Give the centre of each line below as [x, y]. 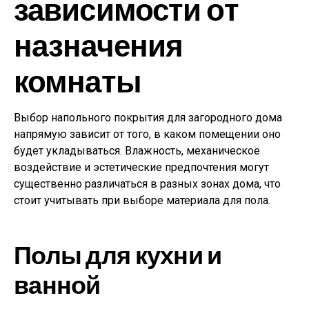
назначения [99, 44]
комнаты [78, 80]
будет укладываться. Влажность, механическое [137, 150]
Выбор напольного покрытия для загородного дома [148, 117]
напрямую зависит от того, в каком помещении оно [147, 134]
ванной [57, 283]
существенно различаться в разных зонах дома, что [147, 183]
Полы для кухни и [118, 254]
